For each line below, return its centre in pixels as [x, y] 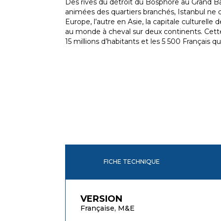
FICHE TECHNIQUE [132, 161]
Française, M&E [108, 208]
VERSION [101, 199]
